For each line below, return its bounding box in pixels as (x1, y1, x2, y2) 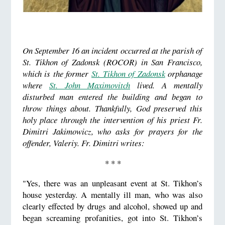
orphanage (165, 68, 203, 80)
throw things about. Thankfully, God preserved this (22, 102, 203, 115)
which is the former (22, 68, 91, 80)
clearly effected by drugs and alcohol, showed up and (22, 200, 203, 212)
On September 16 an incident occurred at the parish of (22, 45, 203, 57)
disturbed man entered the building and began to (22, 91, 203, 103)
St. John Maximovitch (49, 79, 131, 91)
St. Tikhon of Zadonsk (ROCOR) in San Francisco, (22, 56, 203, 68)
